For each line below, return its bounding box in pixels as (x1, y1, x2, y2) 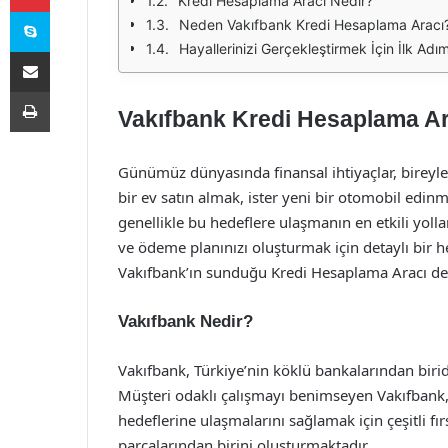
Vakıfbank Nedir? (118, 312, 253, 331)
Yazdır (49, 83, 87, 99)
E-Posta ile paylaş (49, 43, 88, 59)
